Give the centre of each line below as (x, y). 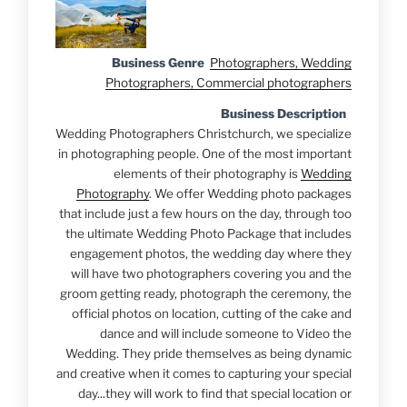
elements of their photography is (207, 174)
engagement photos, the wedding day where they (211, 254)
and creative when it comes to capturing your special (204, 374)
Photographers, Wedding (281, 63)
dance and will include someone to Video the (226, 334)
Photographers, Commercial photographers (228, 83)
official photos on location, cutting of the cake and (212, 314)
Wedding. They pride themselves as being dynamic (208, 354)
